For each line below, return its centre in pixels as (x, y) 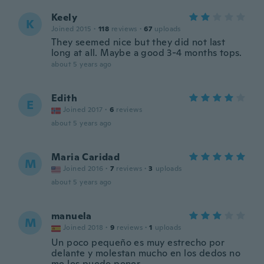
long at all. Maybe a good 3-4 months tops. (147, 53)
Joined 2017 (83, 110)
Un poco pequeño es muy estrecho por (138, 242)
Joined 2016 (83, 169)
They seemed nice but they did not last (138, 42)
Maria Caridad (86, 157)
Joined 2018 (83, 227)
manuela (72, 216)
